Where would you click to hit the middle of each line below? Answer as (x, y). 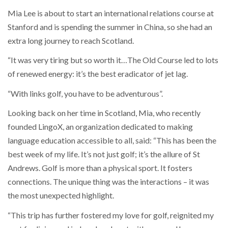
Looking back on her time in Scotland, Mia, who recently (104, 113)
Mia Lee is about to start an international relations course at (111, 13)
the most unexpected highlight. (61, 195)
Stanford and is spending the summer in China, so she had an (110, 26)
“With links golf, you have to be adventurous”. (85, 93)
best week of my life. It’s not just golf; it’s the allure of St (104, 154)
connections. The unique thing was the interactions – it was (108, 182)
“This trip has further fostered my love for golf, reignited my (111, 215)
